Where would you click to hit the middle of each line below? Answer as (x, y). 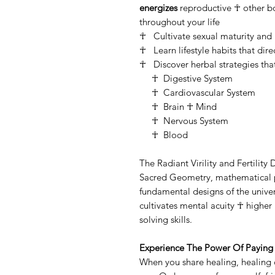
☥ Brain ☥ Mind (178, 106)
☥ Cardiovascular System (202, 92)
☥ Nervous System (184, 120)
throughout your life (180, 21)
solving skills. (166, 219)
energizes (158, 7)
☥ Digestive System (186, 78)
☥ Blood (164, 134)
